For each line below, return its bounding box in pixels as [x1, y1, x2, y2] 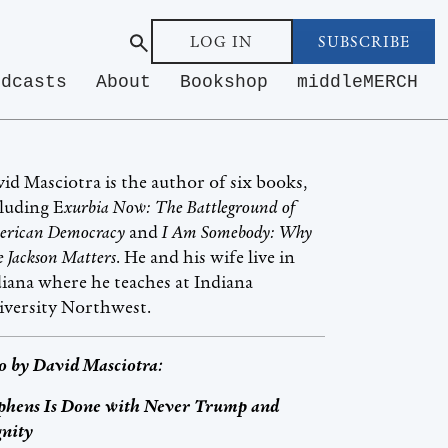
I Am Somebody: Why [162, 221, 312, 244]
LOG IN [190, 32, 254, 52]
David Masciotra [33, 354, 158, 377]
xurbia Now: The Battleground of [64, 196, 295, 219]
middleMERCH [296, 71, 418, 92]
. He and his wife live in [116, 246, 295, 269]
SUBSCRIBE [318, 32, 411, 52]
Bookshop [179, 71, 268, 92]
